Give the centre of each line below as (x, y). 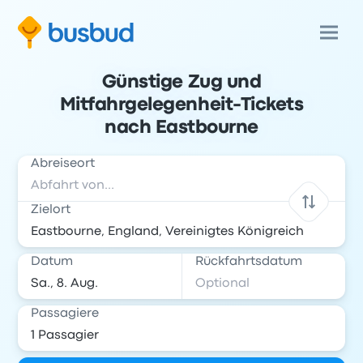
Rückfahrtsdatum (249, 262)
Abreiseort (63, 164)
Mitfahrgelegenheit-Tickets (181, 105)
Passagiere (65, 314)
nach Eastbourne (181, 128)
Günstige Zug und (181, 83)
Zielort (51, 210)
